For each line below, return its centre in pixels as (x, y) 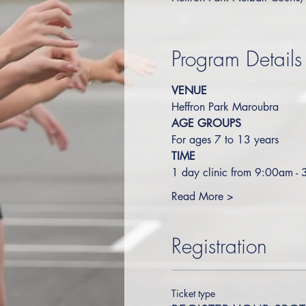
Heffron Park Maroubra (225, 107)
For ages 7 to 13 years (225, 140)
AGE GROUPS (206, 123)
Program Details (236, 59)
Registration (219, 246)
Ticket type (193, 293)
